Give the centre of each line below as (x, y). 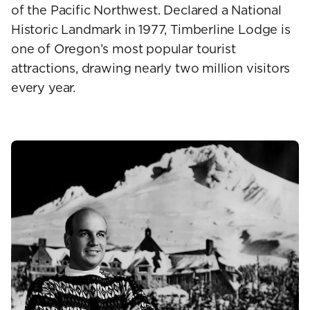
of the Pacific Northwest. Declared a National (146, 10)
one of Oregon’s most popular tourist (124, 49)
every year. (44, 88)
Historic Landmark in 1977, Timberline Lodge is (151, 30)
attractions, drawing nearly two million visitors (151, 69)
